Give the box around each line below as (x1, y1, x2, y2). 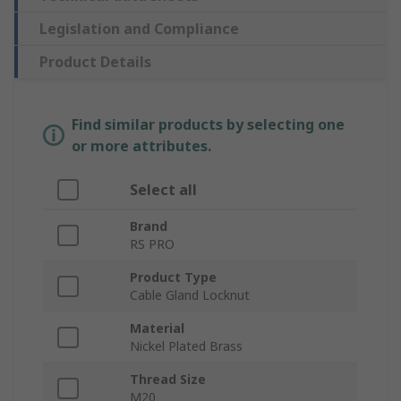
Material (130, 319, 184, 337)
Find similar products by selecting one (72, 114, 345, 134)
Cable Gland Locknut (130, 286, 250, 303)
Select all (130, 179, 197, 200)
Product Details (39, 51, 151, 72)
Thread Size (130, 370, 206, 388)
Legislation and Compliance (39, 18, 239, 38)
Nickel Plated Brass (130, 337, 243, 354)
